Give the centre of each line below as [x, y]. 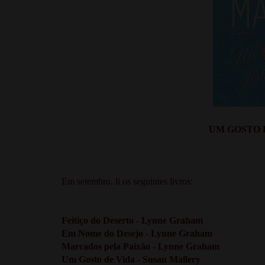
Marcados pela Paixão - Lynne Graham [140, 246]
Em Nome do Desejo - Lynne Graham [137, 233]
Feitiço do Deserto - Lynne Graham [132, 220]
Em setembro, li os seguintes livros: [127, 181]
